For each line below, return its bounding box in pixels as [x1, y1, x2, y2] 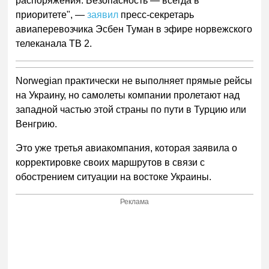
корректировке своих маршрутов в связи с [16, 157, 205, 168]
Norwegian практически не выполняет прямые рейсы [16, 76, 253, 86]
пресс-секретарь [118, 10, 195, 20]
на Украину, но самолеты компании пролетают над [16, 90, 240, 101]
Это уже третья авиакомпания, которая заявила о [16, 143, 238, 154]
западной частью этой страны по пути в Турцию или [16, 104, 247, 115]
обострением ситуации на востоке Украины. [16, 172, 214, 183]
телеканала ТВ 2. [16, 38, 95, 49]
